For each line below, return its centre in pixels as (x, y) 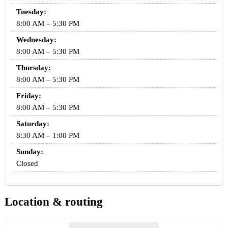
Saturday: (33, 124)
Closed (27, 164)
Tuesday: (31, 12)
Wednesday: (36, 40)
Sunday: (30, 152)
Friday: (28, 96)
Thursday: (33, 68)
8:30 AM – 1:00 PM (48, 136)
